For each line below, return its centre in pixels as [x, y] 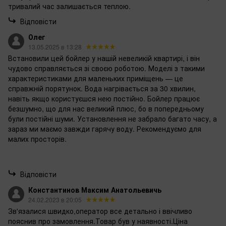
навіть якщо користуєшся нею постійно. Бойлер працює [104, 99]
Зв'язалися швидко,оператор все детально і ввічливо [100, 211]
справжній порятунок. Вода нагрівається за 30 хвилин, [102, 89]
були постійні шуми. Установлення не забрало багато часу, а [112, 119]
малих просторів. [37, 139]
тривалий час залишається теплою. [69, 6]
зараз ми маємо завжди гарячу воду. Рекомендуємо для [105, 129]
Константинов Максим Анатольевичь [95, 190]
